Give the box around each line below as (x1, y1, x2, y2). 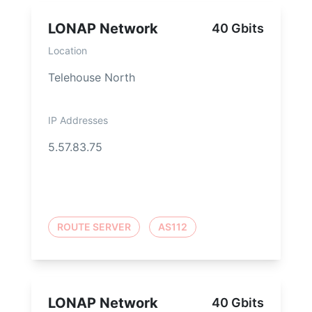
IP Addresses (48, 114, 108, 127)
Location (48, 45, 87, 57)
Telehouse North (48, 70, 135, 85)
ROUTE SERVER (57, 221, 131, 233)
